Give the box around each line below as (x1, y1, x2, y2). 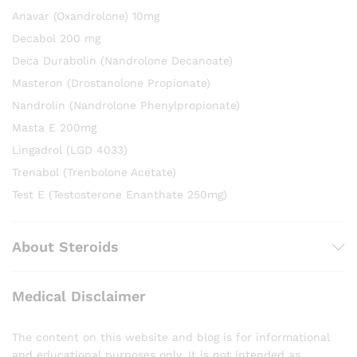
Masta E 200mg (12, 121, 96, 135)
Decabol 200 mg (12, 32, 100, 45)
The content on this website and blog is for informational (12, 331, 330, 344)
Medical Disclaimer (12, 288, 146, 305)
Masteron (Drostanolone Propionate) (12, 76, 210, 90)
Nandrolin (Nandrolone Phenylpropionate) (12, 99, 240, 112)
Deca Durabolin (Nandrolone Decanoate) (12, 54, 233, 68)
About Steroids (12, 238, 119, 256)
